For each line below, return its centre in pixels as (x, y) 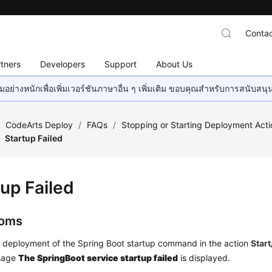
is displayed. (204, 258)
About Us (175, 64)
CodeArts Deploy (39, 125)
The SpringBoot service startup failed (98, 258)
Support (121, 64)
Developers (63, 64)
